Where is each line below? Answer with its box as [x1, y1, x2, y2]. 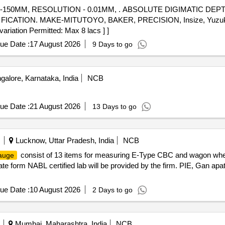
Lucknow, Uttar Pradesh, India [13, 136, 114, 145]
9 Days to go [92, 40, 133, 48]
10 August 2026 [29, 185, 80, 194]
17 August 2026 [29, 40, 80, 48]
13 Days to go [92, 102, 137, 110]
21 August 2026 [29, 102, 80, 110]
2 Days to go [92, 186, 133, 194]
